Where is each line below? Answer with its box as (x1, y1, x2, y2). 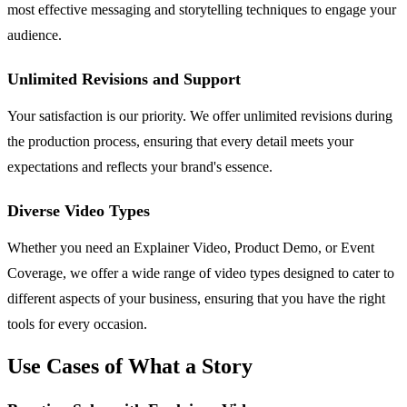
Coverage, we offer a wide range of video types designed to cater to (7, 264, 394, 281)
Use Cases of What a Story (7, 354, 253, 379)
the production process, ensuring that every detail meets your (7, 133, 353, 149)
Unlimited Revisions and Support (7, 69, 241, 88)
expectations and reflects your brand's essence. (7, 158, 273, 174)
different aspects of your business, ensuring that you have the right (7, 290, 385, 306)
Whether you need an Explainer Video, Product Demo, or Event (7, 239, 374, 255)
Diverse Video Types (7, 201, 150, 220)
